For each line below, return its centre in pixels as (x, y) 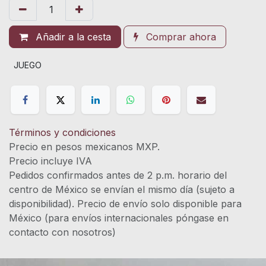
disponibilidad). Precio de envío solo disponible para (125, 204)
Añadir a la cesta (72, 37)
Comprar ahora (180, 37)
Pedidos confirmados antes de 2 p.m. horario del (118, 175)
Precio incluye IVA (114, 161)
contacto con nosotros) (62, 232)
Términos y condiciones (62, 133)
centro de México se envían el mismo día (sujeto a (122, 190)
